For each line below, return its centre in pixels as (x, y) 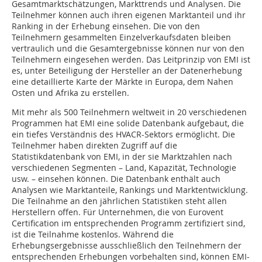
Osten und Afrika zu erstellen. (70, 93)
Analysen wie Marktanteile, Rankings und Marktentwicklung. (130, 190)
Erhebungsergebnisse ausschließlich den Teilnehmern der (127, 246)
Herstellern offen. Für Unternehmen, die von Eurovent (118, 212)
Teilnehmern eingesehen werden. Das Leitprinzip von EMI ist (131, 60)
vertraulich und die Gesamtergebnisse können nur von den (128, 49)
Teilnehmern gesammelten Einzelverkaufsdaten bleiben (121, 37)
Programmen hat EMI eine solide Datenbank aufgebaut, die (128, 123)
